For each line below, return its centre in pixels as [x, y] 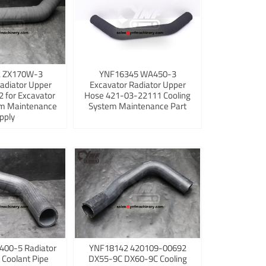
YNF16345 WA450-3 [137, 74]
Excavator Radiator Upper [137, 85]
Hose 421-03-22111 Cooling [138, 96]
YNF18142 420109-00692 [137, 248]
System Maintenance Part [138, 106]
